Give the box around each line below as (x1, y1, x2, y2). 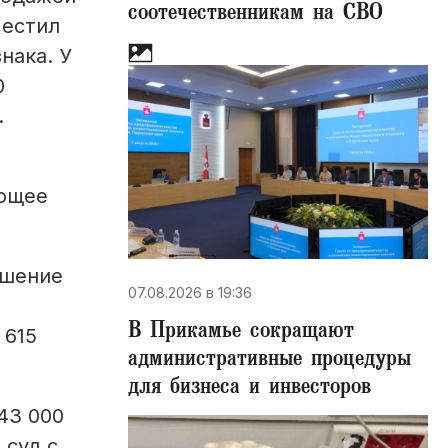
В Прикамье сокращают (128, 316, 354, 350)
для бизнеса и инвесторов (128, 372, 371, 406)
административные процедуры (128, 344, 411, 378)
